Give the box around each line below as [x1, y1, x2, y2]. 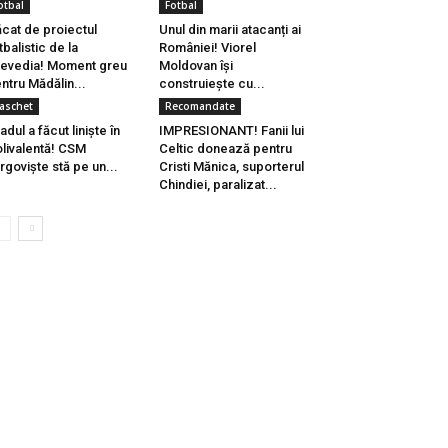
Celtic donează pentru [158, 141, 292, 156]
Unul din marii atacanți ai [158, 22, 301, 37]
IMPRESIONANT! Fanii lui [158, 123, 304, 138]
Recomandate [164, 99, 235, 113]
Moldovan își [158, 58, 233, 73]
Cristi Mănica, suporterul [158, 159, 304, 174]
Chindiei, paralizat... [158, 177, 277, 192]
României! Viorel [158, 40, 256, 55]
